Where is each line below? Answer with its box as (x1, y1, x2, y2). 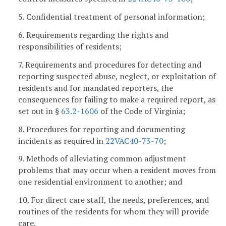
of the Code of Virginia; (98, 105, 185, 117)
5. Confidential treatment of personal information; (18, 11, 205, 23)
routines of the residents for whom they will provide (18, 206, 209, 217)
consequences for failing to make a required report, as (18, 93, 215, 105)
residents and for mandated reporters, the (18, 82, 173, 93)
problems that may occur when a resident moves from (18, 164, 216, 176)
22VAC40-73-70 (105, 135, 163, 146)
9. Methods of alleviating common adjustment (18, 153, 186, 164)
